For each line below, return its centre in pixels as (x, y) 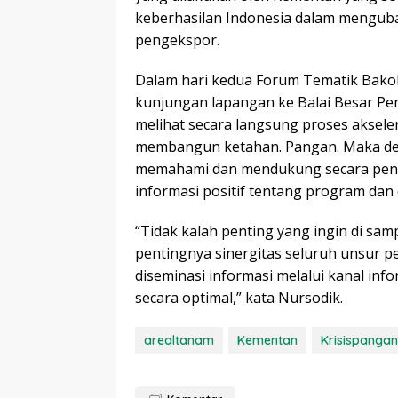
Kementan (267, 340)
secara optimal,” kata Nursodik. (239, 297)
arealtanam (179, 340)
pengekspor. (177, 40)
